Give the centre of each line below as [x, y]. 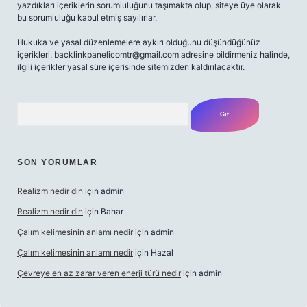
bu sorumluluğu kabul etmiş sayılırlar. [87, 17]
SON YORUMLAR [57, 162]
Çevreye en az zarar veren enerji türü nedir [99, 273]
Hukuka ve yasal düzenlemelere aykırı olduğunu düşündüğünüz [139, 42]
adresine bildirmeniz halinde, [234, 54]
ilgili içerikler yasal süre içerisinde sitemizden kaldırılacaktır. [131, 67]
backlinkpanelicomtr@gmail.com [116, 54]
